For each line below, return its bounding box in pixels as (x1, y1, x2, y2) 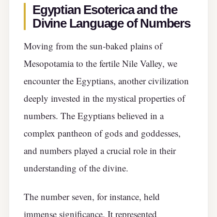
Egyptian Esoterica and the (32, 3, 177, 17)
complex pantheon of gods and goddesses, (24, 127, 181, 139)
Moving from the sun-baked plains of (24, 40, 162, 52)
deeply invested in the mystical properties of (24, 92, 185, 105)
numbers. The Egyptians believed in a (24, 109, 164, 122)
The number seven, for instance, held (24, 190, 160, 203)
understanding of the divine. (24, 162, 128, 174)
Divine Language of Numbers (32, 16, 190, 31)
